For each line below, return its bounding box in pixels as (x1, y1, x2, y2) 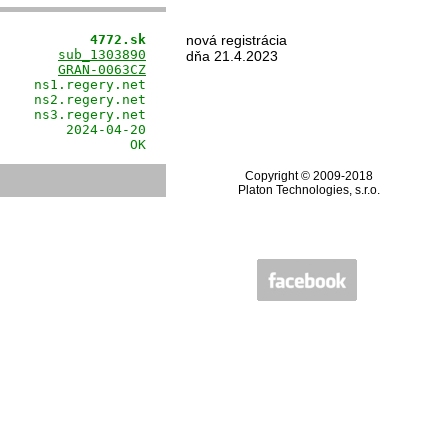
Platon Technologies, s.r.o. (238, 183, 380, 197)
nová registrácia (186, 32, 287, 48)
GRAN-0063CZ (58, 62, 146, 77)
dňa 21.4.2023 (186, 48, 278, 64)
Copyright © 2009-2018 (245, 169, 373, 183)
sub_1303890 (58, 47, 146, 62)
